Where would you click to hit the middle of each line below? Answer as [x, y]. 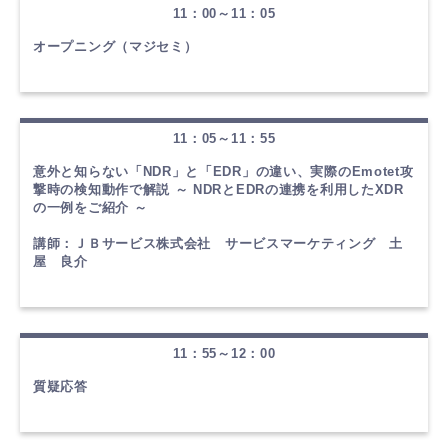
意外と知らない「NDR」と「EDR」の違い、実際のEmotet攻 [223, 171]
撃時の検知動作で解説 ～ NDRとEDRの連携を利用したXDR [218, 189]
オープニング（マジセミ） [115, 46]
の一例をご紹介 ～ [90, 207]
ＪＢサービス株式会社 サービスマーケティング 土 [238, 243]
